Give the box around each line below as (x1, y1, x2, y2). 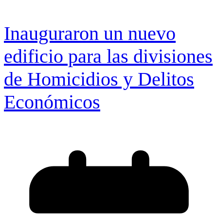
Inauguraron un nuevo (4, 22, 176, 44)
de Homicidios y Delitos (4, 68, 194, 90)
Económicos (4, 91, 100, 113)
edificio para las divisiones (4, 45, 213, 67)
